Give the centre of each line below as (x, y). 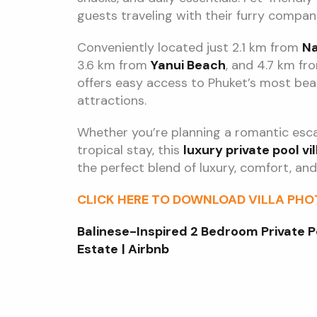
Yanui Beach (188, 65)
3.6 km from (114, 65)
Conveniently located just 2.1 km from (189, 47)
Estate (97, 249)
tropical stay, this (130, 150)
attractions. (111, 100)
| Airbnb (145, 249)
